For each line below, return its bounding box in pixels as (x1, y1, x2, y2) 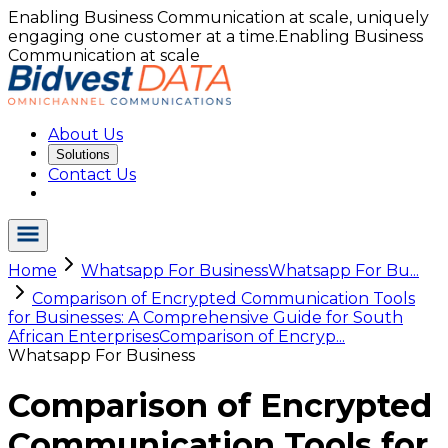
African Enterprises (8, 327, 159, 346)
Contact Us (48, 165, 136, 184)
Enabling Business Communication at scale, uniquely (8, 8, 429, 27)
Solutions (56, 147, 110, 162)
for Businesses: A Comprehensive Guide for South (8, 308, 403, 327)
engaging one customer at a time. (8, 27, 278, 46)
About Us (48, 125, 123, 144)
